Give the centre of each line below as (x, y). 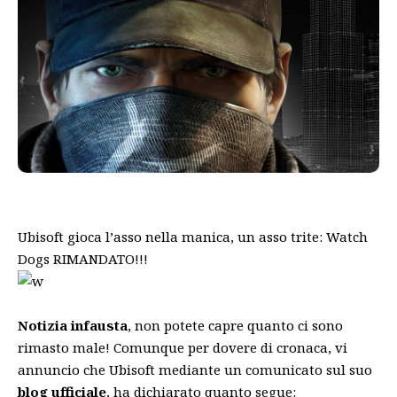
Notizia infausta (73, 325)
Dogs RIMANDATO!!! (83, 258)
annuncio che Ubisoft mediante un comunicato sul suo (195, 369)
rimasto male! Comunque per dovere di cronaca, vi (183, 347)
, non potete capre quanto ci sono (235, 325)
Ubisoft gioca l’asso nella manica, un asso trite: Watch (193, 236)
